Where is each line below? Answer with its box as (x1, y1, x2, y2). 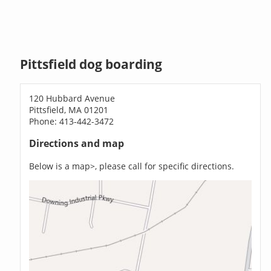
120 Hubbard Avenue (29, 92, 116, 104)
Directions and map (29, 137, 125, 151)
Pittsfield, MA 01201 (29, 103, 109, 116)
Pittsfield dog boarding (20, 56, 163, 73)
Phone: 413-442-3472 (29, 115, 114, 127)
